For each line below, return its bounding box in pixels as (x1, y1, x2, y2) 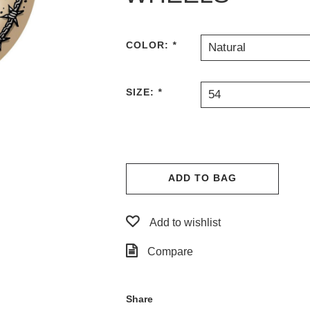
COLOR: (126, 39, 172, 51)
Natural (208, 41, 246, 53)
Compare (147, 246, 193, 257)
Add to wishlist (149, 217, 221, 228)
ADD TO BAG (168, 172, 237, 183)
